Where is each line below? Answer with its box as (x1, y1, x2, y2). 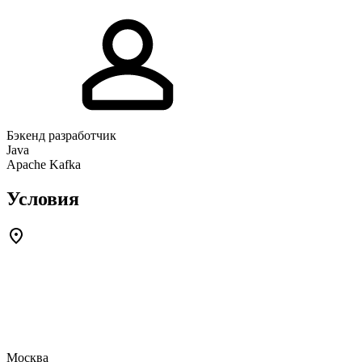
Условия (6, 187, 79, 209)
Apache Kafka (6, 157, 81, 171)
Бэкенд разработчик (6, 128, 116, 142)
